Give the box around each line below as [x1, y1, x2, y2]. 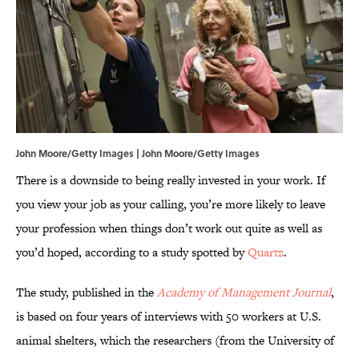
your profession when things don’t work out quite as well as [16, 220, 322, 237]
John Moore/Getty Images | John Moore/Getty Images [16, 146, 260, 161]
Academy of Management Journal [157, 284, 331, 301]
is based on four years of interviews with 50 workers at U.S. [16, 308, 321, 325]
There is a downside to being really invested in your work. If [16, 171, 325, 189]
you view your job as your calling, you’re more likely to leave [16, 196, 325, 213]
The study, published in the [16, 284, 154, 301]
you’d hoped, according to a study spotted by [16, 244, 248, 261]
